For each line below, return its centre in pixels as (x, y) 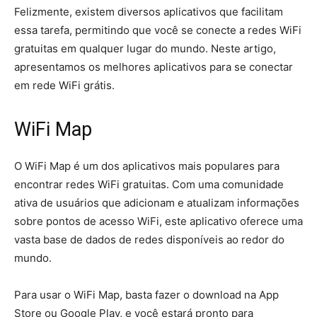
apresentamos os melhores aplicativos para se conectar (154, 67)
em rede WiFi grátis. (64, 85)
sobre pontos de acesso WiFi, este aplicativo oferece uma (158, 221)
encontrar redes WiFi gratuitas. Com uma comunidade (149, 184)
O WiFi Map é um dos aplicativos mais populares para (147, 166)
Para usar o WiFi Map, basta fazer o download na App (146, 295)
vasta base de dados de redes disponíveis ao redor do (149, 240)
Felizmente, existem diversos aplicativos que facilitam (149, 12)
